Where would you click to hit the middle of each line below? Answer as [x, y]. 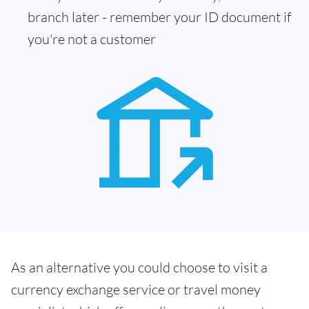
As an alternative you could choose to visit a [139, 267]
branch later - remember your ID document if [159, 17]
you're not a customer [92, 39]
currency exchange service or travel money [136, 289]
